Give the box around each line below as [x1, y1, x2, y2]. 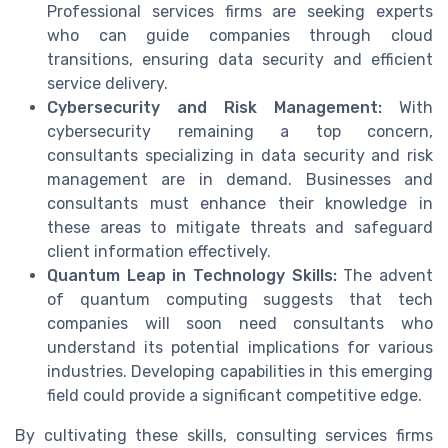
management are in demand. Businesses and [47, 170, 433, 190]
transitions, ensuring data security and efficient [47, 50, 433, 70]
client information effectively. [47, 242, 271, 262]
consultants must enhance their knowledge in [47, 194, 433, 214]
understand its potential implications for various [47, 338, 433, 358]
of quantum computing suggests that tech [47, 290, 433, 310]
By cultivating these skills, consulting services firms [15, 426, 433, 446]
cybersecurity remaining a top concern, [47, 122, 433, 142]
